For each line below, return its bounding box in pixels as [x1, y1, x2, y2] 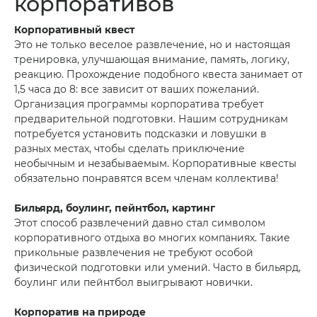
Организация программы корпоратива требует [14, 98, 264, 110]
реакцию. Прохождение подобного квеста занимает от [14, 68, 303, 81]
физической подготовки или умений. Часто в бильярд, [14, 261, 301, 274]
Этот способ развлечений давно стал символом [14, 217, 265, 229]
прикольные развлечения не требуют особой [14, 246, 253, 259]
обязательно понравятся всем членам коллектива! [14, 172, 279, 185]
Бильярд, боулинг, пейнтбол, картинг [14, 202, 215, 214]
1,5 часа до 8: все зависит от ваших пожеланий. [14, 83, 259, 96]
